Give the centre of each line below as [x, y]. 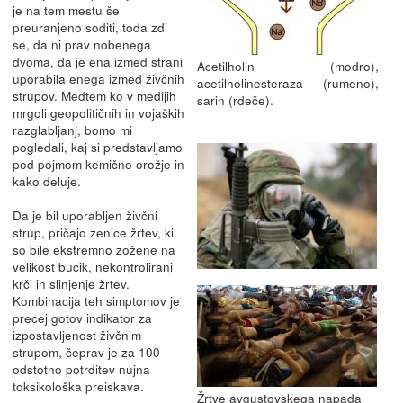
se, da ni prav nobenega [81, 44]
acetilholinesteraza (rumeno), [287, 82]
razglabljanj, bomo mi [72, 129]
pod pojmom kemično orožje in [98, 163]
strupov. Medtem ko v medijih [94, 95]
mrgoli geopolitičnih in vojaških [98, 112]
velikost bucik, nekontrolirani [92, 266]
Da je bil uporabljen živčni [85, 215]
